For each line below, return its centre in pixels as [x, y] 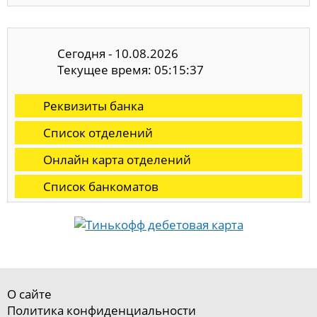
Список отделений [98, 133]
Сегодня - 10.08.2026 [118, 53]
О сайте [29, 294]
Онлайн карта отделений [117, 160]
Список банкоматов [101, 187]
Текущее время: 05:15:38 [131, 69]
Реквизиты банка [93, 106]
